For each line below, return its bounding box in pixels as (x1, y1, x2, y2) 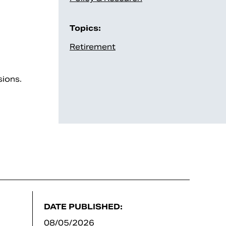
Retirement (70, 42, 116, 51)
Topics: (70, 23, 101, 33)
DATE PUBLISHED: (44, 202, 123, 212)
